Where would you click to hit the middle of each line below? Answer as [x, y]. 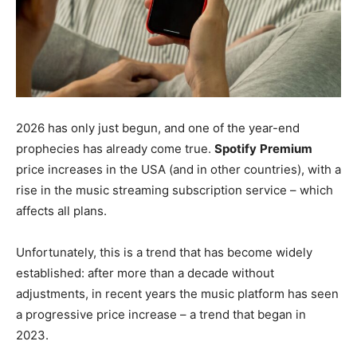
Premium [286, 148]
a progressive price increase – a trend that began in [161, 314]
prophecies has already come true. [115, 148]
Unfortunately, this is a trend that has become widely [164, 252]
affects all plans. [61, 210]
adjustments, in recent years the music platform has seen [177, 293]
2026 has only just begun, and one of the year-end [158, 127]
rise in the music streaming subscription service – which [175, 190]
